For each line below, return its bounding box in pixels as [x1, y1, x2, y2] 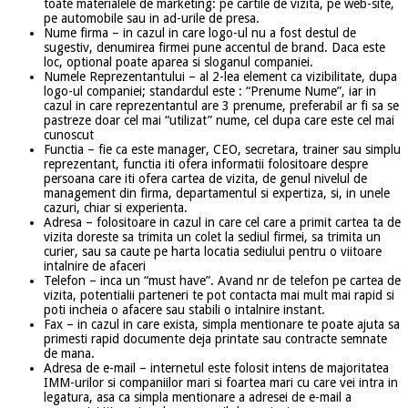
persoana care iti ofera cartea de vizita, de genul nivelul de [44, 170, 367, 186]
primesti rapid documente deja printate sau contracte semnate [44, 331, 387, 346]
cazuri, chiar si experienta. [44, 199, 188, 215]
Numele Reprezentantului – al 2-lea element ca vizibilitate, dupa [44, 68, 397, 84]
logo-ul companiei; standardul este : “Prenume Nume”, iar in [44, 83, 376, 98]
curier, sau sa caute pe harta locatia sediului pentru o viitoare [44, 243, 382, 259]
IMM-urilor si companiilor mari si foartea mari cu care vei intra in [44, 374, 398, 390]
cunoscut [44, 127, 94, 142]
